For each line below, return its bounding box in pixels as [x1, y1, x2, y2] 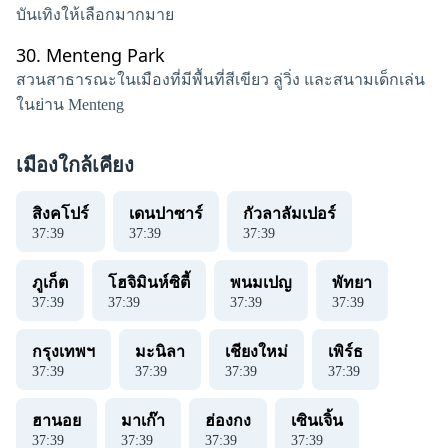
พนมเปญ [230, 274, 292, 291]
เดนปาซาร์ [129, 205, 203, 222]
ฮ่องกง [205, 412, 251, 429]
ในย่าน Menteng [16, 96, 124, 113]
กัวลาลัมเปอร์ [243, 205, 336, 222]
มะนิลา [135, 343, 185, 360]
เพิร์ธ [328, 343, 363, 360]
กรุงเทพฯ [32, 343, 95, 360]
